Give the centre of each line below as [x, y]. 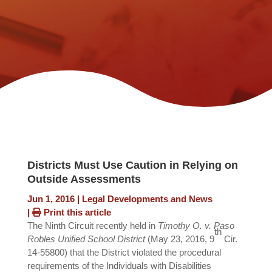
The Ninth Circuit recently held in [92, 226]
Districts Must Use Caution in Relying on [132, 165]
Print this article [76, 212]
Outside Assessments [84, 179]
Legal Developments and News [147, 199]
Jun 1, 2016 [51, 199]
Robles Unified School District [87, 239]
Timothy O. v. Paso [196, 226]
